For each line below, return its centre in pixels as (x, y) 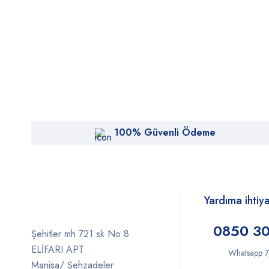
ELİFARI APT (58, 249)
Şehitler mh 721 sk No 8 (80, 234)
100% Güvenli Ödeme (165, 132)
